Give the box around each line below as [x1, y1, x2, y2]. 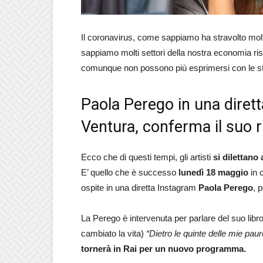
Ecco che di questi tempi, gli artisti [81, 152, 213, 162]
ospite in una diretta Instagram [81, 183, 198, 193]
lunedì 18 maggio [178, 167, 248, 177]
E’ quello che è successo [81, 167, 178, 177]
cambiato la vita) [81, 228, 146, 238]
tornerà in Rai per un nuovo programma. [81, 244, 246, 254]
